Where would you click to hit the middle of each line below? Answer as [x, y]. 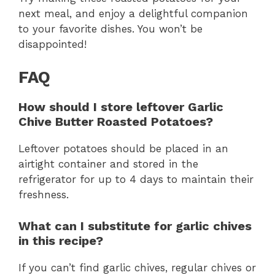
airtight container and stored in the [108, 164]
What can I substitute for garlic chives [135, 226]
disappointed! [52, 44]
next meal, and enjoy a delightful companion [133, 13]
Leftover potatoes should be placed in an [123, 149]
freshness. [44, 195]
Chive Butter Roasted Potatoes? [116, 122]
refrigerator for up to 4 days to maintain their [136, 180]
